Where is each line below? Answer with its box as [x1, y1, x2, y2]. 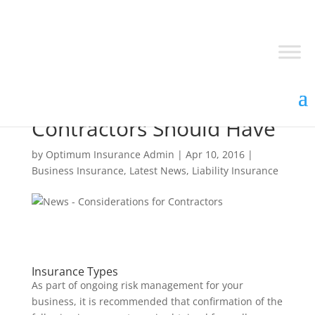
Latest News [129, 164, 186, 177]
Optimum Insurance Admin [45, 148, 174, 161]
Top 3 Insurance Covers [31, 93, 260, 122]
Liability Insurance [191, 164, 278, 177]
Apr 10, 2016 [185, 148, 245, 161]
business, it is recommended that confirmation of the [31, 295, 283, 308]
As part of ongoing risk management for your [31, 278, 243, 292]
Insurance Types [31, 264, 121, 279]
